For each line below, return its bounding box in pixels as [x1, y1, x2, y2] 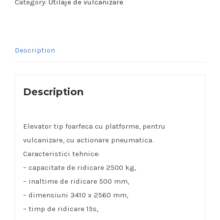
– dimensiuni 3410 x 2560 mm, [23, 190, 128, 199]
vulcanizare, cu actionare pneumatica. [23, 135, 154, 144]
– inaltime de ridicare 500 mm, [23, 176, 129, 186]
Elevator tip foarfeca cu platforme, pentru [23, 121, 165, 131]
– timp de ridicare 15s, [23, 204, 98, 213]
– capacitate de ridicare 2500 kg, [23, 163, 136, 172]
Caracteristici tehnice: [23, 149, 100, 158]
